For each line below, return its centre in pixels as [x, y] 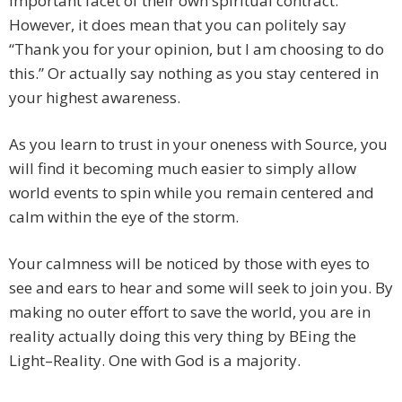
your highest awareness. [95, 98]
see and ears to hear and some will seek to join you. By [201, 288]
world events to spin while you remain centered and [192, 193]
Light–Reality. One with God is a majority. [155, 361]
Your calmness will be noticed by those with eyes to [189, 264]
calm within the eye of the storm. [124, 217]
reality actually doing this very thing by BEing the [183, 336]
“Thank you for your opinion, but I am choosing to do [197, 49]
